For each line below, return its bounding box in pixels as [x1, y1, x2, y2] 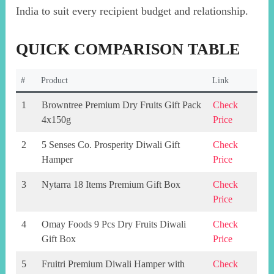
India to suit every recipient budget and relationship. [16, 5, 249, 18]
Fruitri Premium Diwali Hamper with [42, 259, 185, 270]
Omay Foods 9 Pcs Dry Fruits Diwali [42, 219, 187, 230]
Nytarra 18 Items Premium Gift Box [42, 179, 181, 190]
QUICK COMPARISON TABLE [16, 40, 240, 59]
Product [41, 76, 68, 86]
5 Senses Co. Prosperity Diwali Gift [42, 139, 180, 150]
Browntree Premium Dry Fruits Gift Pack [42, 100, 202, 111]
